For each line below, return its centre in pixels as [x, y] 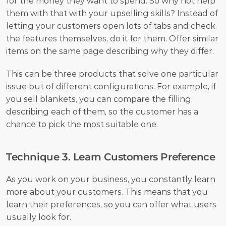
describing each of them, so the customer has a [102, 111]
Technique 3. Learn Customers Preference [111, 157]
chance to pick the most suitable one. [82, 124]
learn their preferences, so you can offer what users [111, 204]
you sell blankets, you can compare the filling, [99, 99]
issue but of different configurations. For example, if [111, 86]
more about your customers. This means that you [107, 192]
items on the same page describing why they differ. [111, 51]
